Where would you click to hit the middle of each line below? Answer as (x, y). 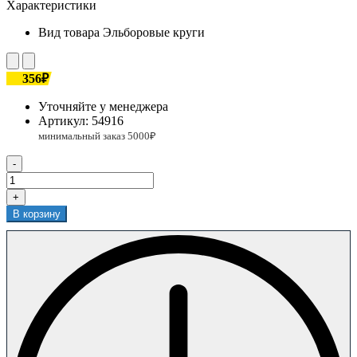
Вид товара (69, 32)
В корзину (37, 214)
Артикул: (65, 120)
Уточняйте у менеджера (103, 106)
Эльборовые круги (154, 32)
